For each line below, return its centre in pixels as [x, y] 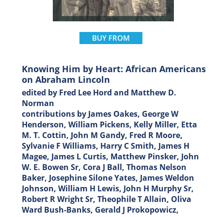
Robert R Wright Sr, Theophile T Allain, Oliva [107, 199]
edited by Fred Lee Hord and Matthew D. [99, 93]
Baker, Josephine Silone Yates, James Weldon [108, 178]
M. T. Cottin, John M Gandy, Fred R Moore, [102, 135]
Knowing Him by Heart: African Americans [114, 69]
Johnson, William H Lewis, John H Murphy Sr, [108, 189]
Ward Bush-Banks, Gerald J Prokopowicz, [100, 210]
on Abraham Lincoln [66, 80]
